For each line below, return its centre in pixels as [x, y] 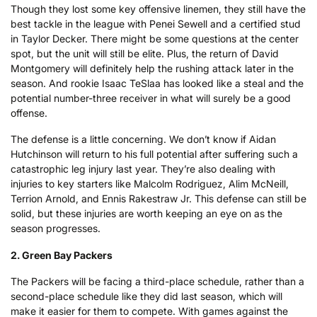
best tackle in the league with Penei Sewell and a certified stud [156, 23]
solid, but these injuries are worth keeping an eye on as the [146, 214]
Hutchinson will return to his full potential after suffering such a [154, 154]
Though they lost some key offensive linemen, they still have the [158, 8]
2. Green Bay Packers [62, 255]
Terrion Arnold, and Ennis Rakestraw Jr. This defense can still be [158, 199]
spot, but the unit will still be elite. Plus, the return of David [145, 53]
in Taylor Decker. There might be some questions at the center [155, 38]
